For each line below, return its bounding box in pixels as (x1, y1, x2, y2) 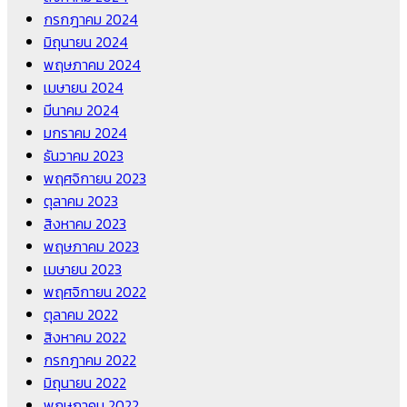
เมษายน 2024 (44, 76, 124, 99)
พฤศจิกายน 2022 (44, 281, 146, 303)
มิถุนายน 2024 (44, 31, 128, 54)
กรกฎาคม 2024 (44, 8, 138, 31)
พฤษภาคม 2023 (44, 235, 139, 258)
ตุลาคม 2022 (44, 303, 118, 326)
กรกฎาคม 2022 (44, 349, 136, 372)
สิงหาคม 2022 (44, 326, 126, 349)
